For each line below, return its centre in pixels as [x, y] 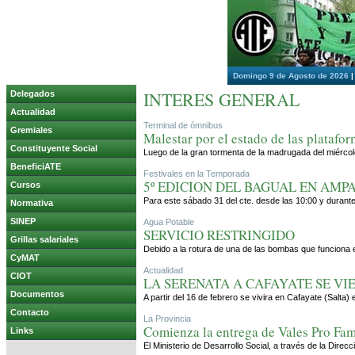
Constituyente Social [54, 148]
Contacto [30, 312]
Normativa [32, 203]
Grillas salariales [44, 239]
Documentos [37, 294]
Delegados [32, 94]
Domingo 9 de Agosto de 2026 [291, 76]
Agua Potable [169, 222]
